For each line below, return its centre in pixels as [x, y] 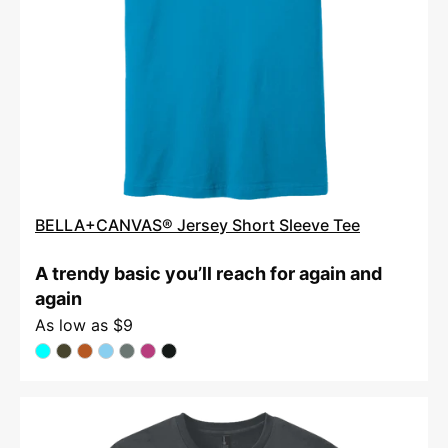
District [250, 423]
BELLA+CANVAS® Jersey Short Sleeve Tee [197, 225]
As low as [74, 325]
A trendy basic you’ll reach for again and [208, 273]
